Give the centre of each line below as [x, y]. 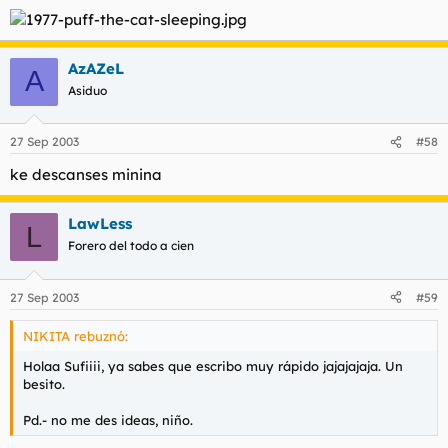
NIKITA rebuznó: [75, 335]
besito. [44, 383]
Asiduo [87, 90]
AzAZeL [96, 68]
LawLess [100, 223]
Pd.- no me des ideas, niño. [108, 419]
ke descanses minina [86, 174]
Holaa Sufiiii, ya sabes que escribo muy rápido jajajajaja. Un [213, 365]
